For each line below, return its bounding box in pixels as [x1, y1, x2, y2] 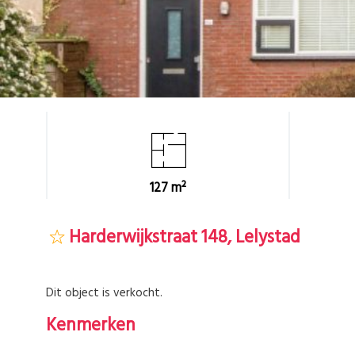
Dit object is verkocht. [46, 283, 162, 303]
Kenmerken [46, 311, 136, 341]
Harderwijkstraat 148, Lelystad [65, 223, 301, 252]
